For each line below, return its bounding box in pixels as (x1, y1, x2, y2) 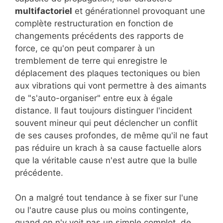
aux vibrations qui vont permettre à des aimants (15, 80, 207, 91)
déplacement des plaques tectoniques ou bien (15, 68, 200, 78)
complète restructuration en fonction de (15, 18, 173, 28)
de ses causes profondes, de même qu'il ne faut (15, 130, 208, 140)
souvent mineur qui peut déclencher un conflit (15, 117, 198, 128)
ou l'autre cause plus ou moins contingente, (15, 205, 189, 216)
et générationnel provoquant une (72, 5, 205, 16)
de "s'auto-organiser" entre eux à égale (15, 93, 173, 103)
